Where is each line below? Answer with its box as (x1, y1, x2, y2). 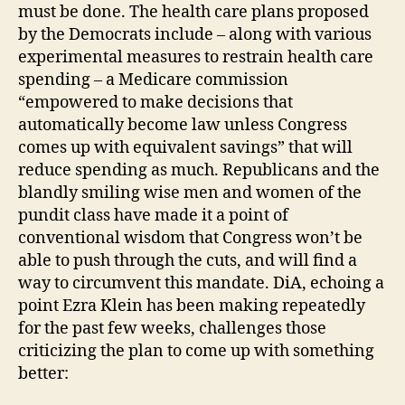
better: (18, 363, 69, 384)
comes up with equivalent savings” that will (18, 137, 353, 158)
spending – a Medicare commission (18, 69, 288, 90)
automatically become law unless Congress (18, 114, 347, 136)
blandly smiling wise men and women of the (18, 182, 362, 203)
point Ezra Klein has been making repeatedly (18, 295, 365, 316)
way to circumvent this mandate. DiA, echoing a (18, 272, 384, 294)
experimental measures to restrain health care (18, 46, 373, 68)
